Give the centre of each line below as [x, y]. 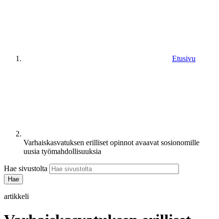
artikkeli [16, 196]
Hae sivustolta [26, 168]
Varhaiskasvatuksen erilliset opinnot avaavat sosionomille [111, 142]
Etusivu [184, 58]
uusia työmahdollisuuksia [62, 151]
